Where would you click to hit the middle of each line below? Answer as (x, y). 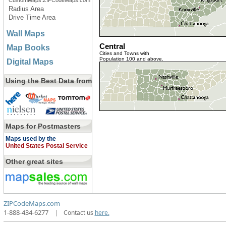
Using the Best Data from (48, 81)
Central (112, 46)
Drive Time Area (32, 17)
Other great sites (34, 161)
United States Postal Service (46, 146)
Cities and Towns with (124, 53)
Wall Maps (25, 34)
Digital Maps (30, 62)
